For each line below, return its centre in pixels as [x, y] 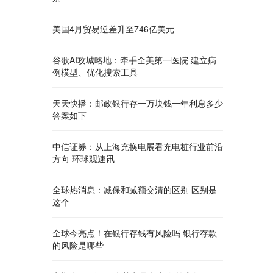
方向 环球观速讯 [83, 158]
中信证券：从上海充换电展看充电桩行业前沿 [138, 146]
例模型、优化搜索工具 [95, 72]
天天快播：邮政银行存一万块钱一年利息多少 [138, 103]
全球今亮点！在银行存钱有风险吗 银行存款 [135, 233]
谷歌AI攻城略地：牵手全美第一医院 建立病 [134, 60]
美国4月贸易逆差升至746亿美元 [113, 29]
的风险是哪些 [78, 245]
